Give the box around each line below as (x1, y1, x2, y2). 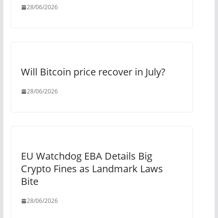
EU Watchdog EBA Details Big (20, 149, 152, 163)
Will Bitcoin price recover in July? (20, 65, 165, 79)
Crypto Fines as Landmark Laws (20, 162, 163, 176)
